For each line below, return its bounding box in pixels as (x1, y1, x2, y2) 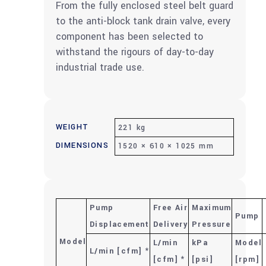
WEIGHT (56, 122, 89, 133)
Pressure (192, 219, 231, 230)
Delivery (153, 219, 188, 230)
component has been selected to (56, 30, 203, 44)
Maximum (192, 202, 232, 214)
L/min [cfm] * (90, 246, 150, 257)
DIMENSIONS (56, 140, 109, 151)
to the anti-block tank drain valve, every (56, 14, 230, 28)
